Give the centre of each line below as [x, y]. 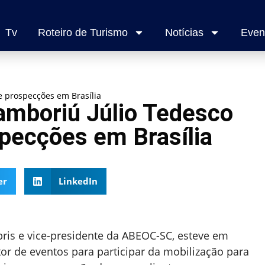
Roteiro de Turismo [83, 33]
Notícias [184, 33]
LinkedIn [78, 181]
